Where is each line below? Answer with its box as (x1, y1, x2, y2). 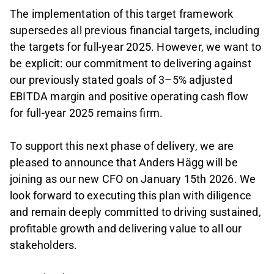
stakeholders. (10, 238, 78, 251)
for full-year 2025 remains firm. (10, 106, 163, 119)
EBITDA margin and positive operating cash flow (10, 89, 249, 103)
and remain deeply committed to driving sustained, (10, 205, 261, 218)
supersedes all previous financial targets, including (10, 23, 260, 37)
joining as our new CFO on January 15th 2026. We (10, 172, 256, 185)
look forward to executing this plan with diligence (10, 188, 252, 202)
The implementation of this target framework (10, 7, 234, 20)
